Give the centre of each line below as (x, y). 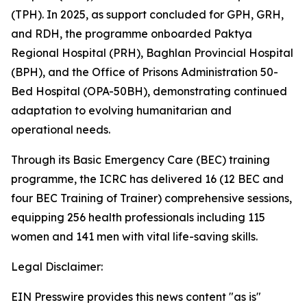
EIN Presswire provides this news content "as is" (136, 297)
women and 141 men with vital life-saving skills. (134, 236)
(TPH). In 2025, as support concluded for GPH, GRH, (147, 14)
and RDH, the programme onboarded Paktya (132, 34)
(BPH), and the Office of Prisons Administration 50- (145, 72)
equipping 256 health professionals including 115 (138, 217)
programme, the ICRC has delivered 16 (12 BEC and (147, 179)
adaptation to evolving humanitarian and (121, 110)
